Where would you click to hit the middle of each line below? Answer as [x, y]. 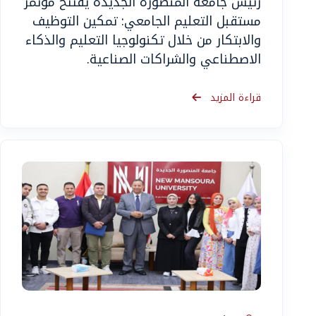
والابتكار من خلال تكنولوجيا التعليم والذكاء [143, 40]
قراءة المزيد [234, 97]
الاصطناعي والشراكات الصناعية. [174, 59]
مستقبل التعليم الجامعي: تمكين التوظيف [147, 21]
